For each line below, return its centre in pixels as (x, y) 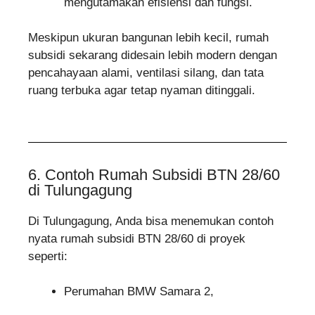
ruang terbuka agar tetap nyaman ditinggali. (142, 91)
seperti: (48, 256)
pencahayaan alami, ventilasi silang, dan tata (146, 73)
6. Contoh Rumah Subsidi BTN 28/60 (154, 174)
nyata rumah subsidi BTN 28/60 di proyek (137, 238)
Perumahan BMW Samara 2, (139, 292)
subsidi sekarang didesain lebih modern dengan (153, 56)
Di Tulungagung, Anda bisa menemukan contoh (151, 221)
